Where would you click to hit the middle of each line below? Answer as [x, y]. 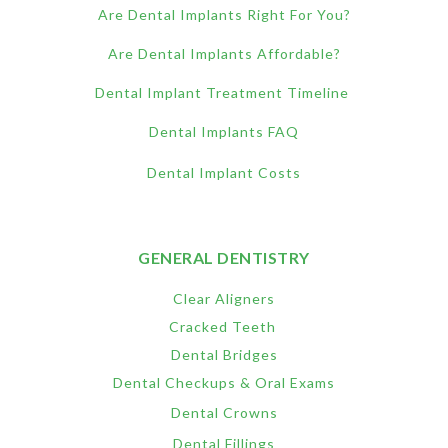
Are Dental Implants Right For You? [224, 14]
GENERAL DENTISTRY [224, 257]
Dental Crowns [224, 412]
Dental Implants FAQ [224, 131]
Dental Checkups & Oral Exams [224, 382]
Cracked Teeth [224, 326]
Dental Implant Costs [224, 172]
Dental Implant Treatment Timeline [224, 92]
